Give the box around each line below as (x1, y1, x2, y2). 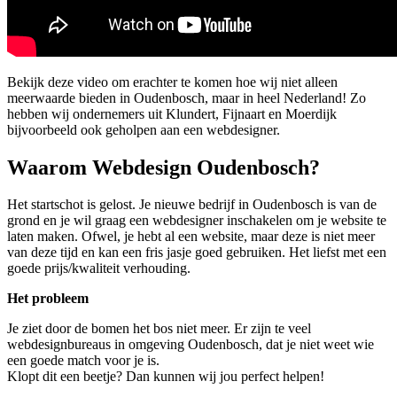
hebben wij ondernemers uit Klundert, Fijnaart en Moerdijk (7, 105, 337, 121)
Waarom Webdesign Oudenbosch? (7, 155, 320, 179)
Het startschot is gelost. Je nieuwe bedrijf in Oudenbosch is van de (7, 197, 377, 213)
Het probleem (7, 291, 89, 307)
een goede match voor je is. (7, 353, 160, 369)
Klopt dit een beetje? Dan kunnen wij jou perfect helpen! (7, 369, 324, 385)
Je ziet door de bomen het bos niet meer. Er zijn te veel (7, 321, 311, 337)
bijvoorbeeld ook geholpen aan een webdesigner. (7, 121, 280, 137)
